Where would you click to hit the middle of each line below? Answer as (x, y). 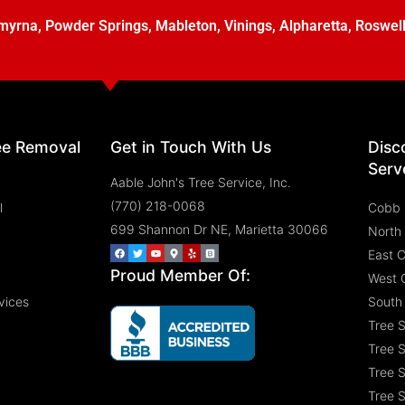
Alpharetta (313, 25)
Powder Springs (96, 25)
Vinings (248, 25)
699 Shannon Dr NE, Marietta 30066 (219, 229)
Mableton (186, 25)
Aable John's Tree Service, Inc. (201, 182)
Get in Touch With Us (191, 146)
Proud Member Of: (180, 275)
